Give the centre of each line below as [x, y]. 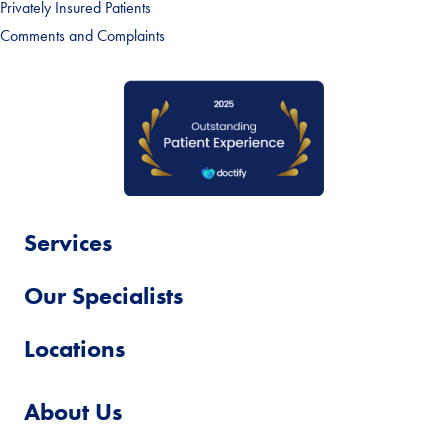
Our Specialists [103, 296]
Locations [74, 349]
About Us [73, 412]
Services [68, 243]
